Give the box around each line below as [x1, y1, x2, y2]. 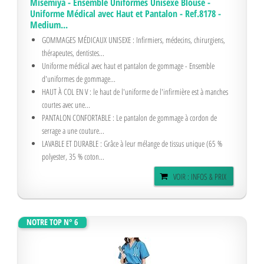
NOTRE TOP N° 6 [27, 216, 78, 227]
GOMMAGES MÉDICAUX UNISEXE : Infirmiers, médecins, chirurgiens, [42, 34, 225, 45]
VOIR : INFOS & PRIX [173, 171, 226, 182]
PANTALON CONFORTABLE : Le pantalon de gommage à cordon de [42, 112, 217, 123]
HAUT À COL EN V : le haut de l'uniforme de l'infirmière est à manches [42, 86, 228, 97]
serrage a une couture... [42, 125, 104, 136]
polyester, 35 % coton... [42, 151, 104, 162]
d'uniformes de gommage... [42, 73, 115, 84]
